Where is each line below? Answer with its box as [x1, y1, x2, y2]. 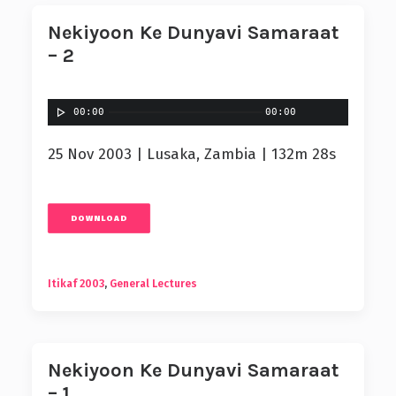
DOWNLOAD [70, 213, 128, 224]
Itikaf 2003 [48, 278, 104, 290]
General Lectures [110, 278, 197, 290]
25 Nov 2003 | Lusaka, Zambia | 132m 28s [48, 145, 336, 164]
